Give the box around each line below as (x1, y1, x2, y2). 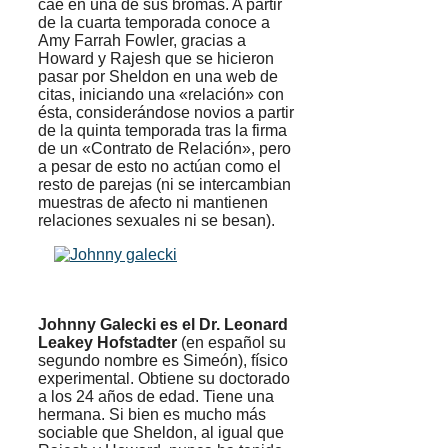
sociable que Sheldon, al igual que (38, 424, 284, 442)
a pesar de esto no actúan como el (38, 158, 281, 176)
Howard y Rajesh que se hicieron (38, 50, 274, 68)
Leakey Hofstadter (38, 334, 181, 352)
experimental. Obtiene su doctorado (38, 370, 290, 388)
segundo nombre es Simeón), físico (38, 352, 288, 370)
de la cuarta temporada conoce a (38, 14, 270, 32)
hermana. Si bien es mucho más (38, 406, 266, 424)
